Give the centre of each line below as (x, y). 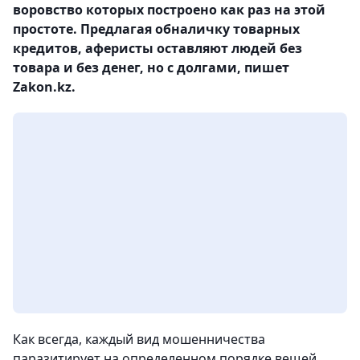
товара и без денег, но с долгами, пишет (151, 67)
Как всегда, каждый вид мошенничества (139, 339)
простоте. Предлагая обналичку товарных (156, 29)
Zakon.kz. (44, 87)
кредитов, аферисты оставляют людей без (157, 48)
